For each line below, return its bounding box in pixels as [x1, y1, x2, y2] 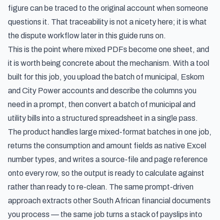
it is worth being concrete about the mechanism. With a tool [8, 59, 209, 67]
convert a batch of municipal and [85, 100, 195, 109]
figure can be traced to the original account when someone [8, 4, 208, 12]
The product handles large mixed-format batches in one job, [8, 128, 212, 136]
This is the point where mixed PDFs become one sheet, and [8, 45, 209, 54]
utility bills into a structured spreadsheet [8, 114, 143, 122]
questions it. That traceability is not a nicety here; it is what [8, 18, 207, 26]
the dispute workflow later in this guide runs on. [8, 31, 166, 40]
